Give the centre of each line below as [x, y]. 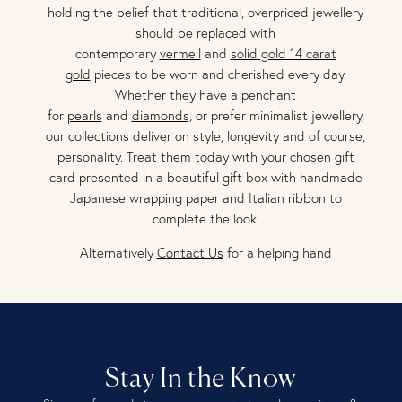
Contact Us [190, 253]
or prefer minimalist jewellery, [278, 115]
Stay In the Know [201, 379]
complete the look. [205, 218]
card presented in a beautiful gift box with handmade [205, 177]
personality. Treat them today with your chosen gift [205, 157]
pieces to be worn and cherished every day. [218, 74]
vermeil [180, 53]
